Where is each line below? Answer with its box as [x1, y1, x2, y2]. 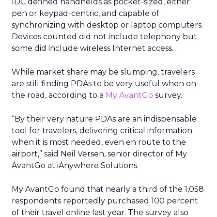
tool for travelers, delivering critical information [12, 126, 192, 135]
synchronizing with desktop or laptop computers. [12, 20, 203, 30]
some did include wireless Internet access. [12, 44, 173, 53]
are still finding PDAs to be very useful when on [12, 79, 196, 88]
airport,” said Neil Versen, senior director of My [12, 149, 187, 158]
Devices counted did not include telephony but [12, 32, 197, 41]
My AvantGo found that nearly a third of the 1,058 [12, 185, 204, 194]
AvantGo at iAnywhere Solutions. [12, 161, 139, 170]
